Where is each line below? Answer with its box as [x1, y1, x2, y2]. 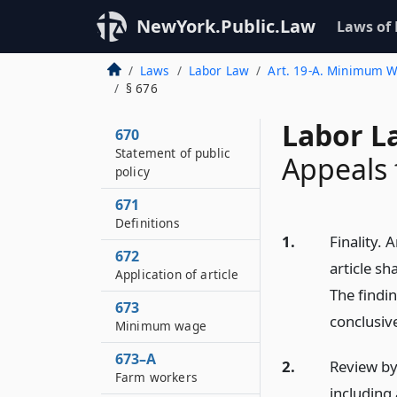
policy [115, 163, 150, 180]
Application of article [115, 266, 239, 283]
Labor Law [188, 62, 250, 79]
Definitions [115, 214, 180, 231]
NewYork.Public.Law [136, 14, 315, 38]
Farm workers [115, 369, 198, 385]
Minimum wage [115, 317, 206, 334]
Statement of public [115, 144, 231, 161]
